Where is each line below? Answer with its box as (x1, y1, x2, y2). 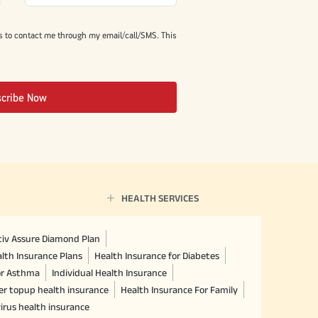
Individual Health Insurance (52, 266, 167, 278)
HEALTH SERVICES (121, 192, 199, 204)
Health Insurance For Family (121, 283, 238, 295)
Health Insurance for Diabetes (94, 249, 219, 261)
